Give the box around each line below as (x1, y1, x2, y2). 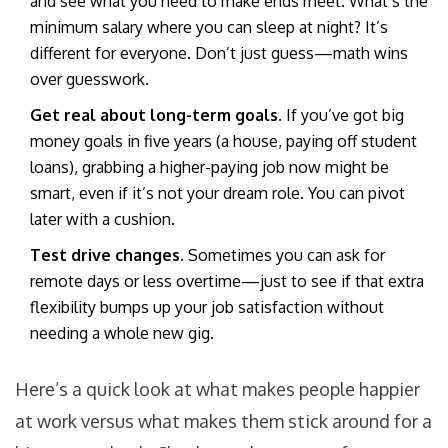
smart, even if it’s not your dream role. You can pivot (30, 183, 405, 204)
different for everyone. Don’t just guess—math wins (30, 43, 408, 64)
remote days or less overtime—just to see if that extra (30, 271, 424, 292)
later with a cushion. (30, 209, 175, 230)
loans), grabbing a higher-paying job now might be (30, 157, 389, 178)
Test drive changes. (30, 245, 184, 266)
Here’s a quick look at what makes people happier (15, 378, 420, 401)
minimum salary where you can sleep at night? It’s (30, 17, 388, 38)
